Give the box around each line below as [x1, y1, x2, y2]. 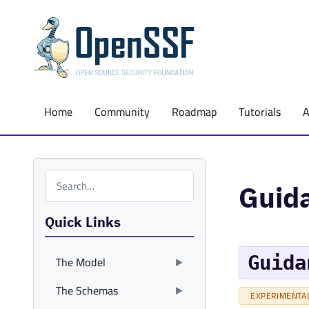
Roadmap [172, 101, 217, 122]
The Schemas [56, 280, 118, 301]
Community [94, 101, 150, 122]
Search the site [44, 167, 115, 188]
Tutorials [239, 101, 281, 122]
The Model [56, 252, 106, 272]
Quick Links [45, 212, 121, 231]
